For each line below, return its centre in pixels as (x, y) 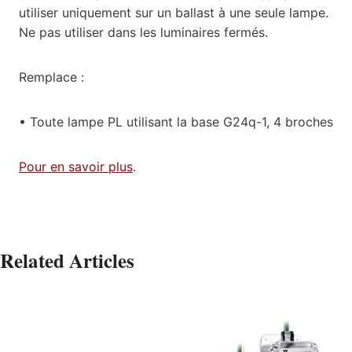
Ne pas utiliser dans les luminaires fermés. (143, 32)
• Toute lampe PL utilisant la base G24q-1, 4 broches (176, 121)
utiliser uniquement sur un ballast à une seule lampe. (174, 12)
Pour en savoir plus (76, 166)
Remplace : (51, 77)
